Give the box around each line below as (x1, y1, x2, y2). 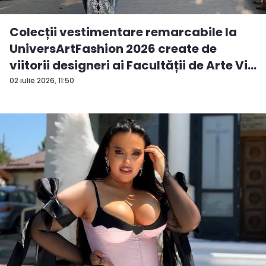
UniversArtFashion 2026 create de (9, 40, 217, 58)
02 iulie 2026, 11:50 (9, 75, 74, 86)
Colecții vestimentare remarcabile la (9, 24, 237, 41)
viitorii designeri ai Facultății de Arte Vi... (9, 57, 256, 74)
